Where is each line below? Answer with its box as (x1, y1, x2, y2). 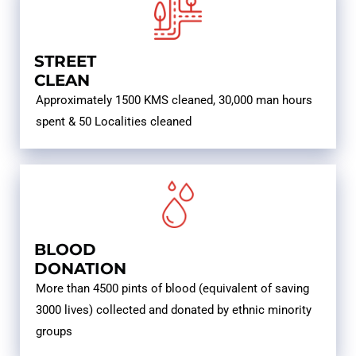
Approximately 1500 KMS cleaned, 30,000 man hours (36, 93, 312, 108)
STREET (34, 52, 96, 72)
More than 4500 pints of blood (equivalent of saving (36, 281, 309, 296)
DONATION (34, 259, 126, 279)
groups (36, 324, 72, 339)
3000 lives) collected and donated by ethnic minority (36, 303, 311, 318)
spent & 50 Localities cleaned (36, 114, 192, 130)
